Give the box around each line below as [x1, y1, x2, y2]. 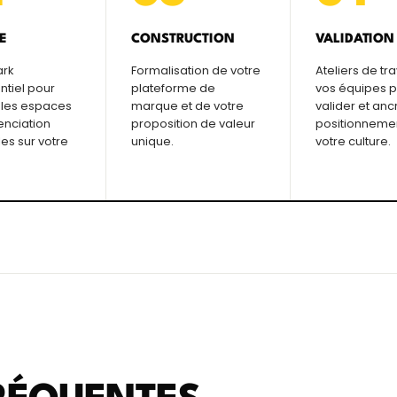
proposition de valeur [131, 115, 256, 133]
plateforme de [131, 80, 216, 97]
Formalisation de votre [131, 62, 261, 80]
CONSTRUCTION [131, 33, 235, 47]
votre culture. [315, 133, 391, 151]
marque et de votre [131, 97, 245, 115]
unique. [131, 133, 175, 151]
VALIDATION [315, 33, 394, 47]
